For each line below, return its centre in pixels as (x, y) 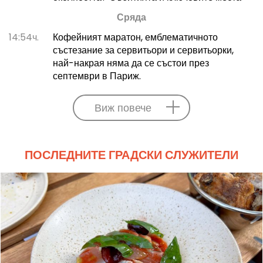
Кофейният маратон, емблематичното (135, 38)
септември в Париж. (97, 76)
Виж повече (123, 108)
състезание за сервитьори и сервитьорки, (143, 50)
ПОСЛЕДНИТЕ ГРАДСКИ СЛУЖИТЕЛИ (131, 155)
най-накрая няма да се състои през (131, 63)
